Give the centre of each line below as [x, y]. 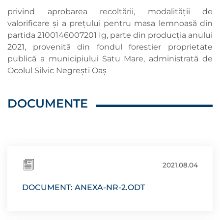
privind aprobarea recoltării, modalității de [110, 12]
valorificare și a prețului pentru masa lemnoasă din [110, 23]
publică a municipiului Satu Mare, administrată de [110, 59]
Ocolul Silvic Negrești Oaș [57, 70]
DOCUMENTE [48, 103]
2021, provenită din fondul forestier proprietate [110, 47]
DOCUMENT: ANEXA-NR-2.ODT [83, 187]
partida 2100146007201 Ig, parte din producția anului [110, 35]
